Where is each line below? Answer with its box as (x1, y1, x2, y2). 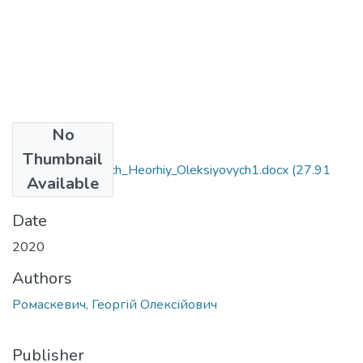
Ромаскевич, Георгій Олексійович (12, 295, 217, 314)
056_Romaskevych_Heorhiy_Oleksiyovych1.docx (12, 160, 288, 179)
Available (27, 172, 99, 194)
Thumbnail (23, 147, 103, 170)
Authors (12, 267, 72, 289)
